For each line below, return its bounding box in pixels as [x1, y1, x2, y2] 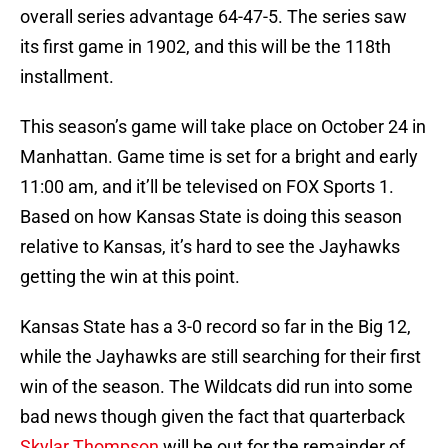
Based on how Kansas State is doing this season [20, 206, 402, 228]
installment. [20, 66, 114, 88]
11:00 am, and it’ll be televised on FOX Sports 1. [20, 176, 394, 198]
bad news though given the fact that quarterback [20, 406, 405, 428]
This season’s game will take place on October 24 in [20, 116, 426, 138]
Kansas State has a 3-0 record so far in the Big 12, [20, 316, 411, 338]
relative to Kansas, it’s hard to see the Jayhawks [20, 236, 400, 258]
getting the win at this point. [20, 266, 240, 288]
